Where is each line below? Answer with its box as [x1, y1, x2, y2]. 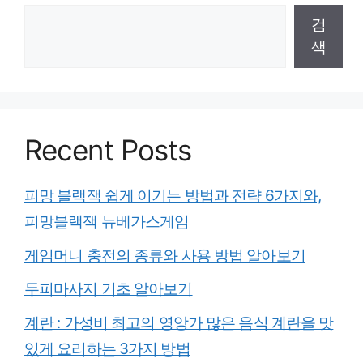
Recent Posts [24, 133, 192, 167]
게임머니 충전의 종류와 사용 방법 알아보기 [24, 246, 305, 265]
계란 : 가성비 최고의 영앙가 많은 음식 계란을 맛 [24, 313, 334, 332]
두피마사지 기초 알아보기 [24, 280, 193, 298]
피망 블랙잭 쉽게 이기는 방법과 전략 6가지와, [24, 186, 322, 205]
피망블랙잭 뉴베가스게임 [24, 212, 190, 231]
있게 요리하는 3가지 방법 [24, 339, 190, 358]
